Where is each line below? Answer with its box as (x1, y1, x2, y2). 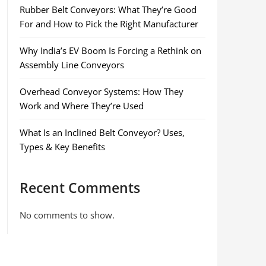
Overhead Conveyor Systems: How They (19, 85, 183, 97)
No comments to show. (19, 209, 115, 221)
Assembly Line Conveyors (19, 59, 124, 71)
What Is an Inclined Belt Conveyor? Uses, (19, 126, 185, 138)
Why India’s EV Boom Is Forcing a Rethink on (19, 45, 201, 56)
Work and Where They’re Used (19, 100, 144, 112)
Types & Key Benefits (19, 141, 105, 153)
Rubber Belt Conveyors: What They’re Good (19, 4, 197, 15)
